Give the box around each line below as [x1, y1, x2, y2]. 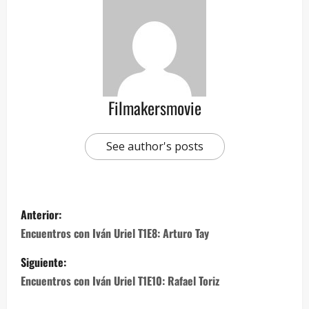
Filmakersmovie [108, 94, 201, 120]
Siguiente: [21, 253, 66, 270]
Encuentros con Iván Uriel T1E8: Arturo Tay [21, 224, 209, 241]
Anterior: [21, 206, 61, 223]
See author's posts [106, 138, 203, 154]
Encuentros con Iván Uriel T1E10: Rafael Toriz [21, 272, 219, 289]
